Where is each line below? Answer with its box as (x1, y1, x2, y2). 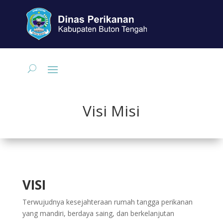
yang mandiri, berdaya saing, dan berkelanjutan (22, 209, 174, 219)
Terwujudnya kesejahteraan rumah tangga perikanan (22, 197, 193, 207)
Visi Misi (83, 101, 140, 121)
